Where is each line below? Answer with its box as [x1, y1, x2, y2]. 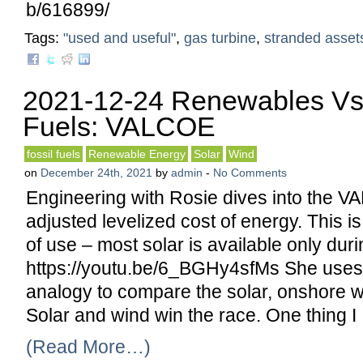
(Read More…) [26, 336, 151, 357]
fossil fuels [27, 147, 80, 160]
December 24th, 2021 [41, 166, 152, 179]
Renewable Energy [88, 147, 186, 160]
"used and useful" [63, 30, 176, 46]
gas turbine [184, 30, 256, 46]
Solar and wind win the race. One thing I [26, 305, 357, 326]
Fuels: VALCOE [23, 111, 216, 142]
